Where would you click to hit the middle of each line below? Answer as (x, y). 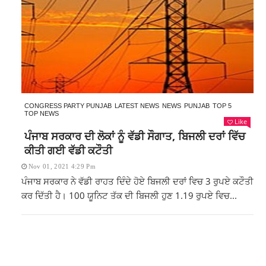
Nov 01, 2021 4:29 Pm (62, 166)
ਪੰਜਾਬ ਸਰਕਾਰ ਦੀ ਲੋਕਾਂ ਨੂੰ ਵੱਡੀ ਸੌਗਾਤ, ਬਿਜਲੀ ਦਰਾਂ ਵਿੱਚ (134, 136)
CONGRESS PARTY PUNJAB (68, 106)
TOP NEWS (41, 113)
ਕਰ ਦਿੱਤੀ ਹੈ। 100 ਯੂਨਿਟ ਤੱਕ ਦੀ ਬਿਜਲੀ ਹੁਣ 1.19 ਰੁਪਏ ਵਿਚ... (129, 195)
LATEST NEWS (137, 106)
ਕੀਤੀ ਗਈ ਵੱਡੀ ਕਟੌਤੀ (68, 150)
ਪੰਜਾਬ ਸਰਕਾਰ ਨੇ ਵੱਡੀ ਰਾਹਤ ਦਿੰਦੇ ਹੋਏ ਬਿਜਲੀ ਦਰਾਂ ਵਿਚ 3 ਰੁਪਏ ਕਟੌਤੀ (137, 181)
